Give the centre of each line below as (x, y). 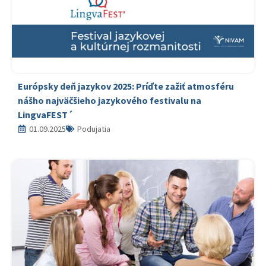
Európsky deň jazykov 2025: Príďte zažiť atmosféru (126, 86)
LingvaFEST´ (45, 115)
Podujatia (94, 129)
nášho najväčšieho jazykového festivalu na (110, 100)
